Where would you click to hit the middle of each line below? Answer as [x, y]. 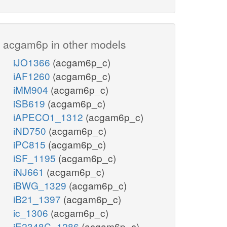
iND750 [31, 131]
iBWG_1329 [41, 185]
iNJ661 [30, 172]
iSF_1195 [36, 158]
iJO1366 [33, 62]
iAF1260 [33, 76]
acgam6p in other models [65, 44]
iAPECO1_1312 [49, 117]
